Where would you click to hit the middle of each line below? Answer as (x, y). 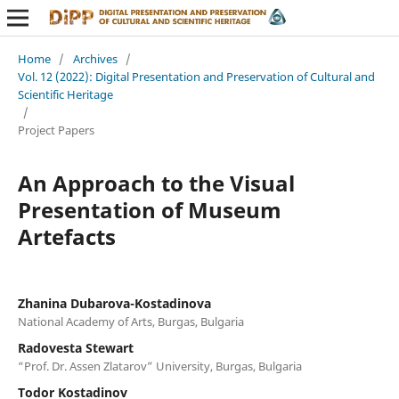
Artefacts (66, 236)
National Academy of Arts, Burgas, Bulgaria (130, 321)
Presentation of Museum (149, 209)
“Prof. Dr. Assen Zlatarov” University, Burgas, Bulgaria (159, 366)
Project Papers (56, 130)
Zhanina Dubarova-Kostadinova (114, 303)
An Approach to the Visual (156, 183)
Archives (95, 58)
